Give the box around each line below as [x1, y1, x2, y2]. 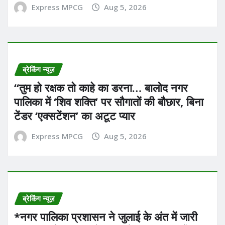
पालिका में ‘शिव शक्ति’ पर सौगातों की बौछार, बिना [14, 94, 203, 109]
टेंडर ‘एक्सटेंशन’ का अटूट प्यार [14, 108, 135, 124]
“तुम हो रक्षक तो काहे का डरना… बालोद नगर [14, 80, 188, 95]
